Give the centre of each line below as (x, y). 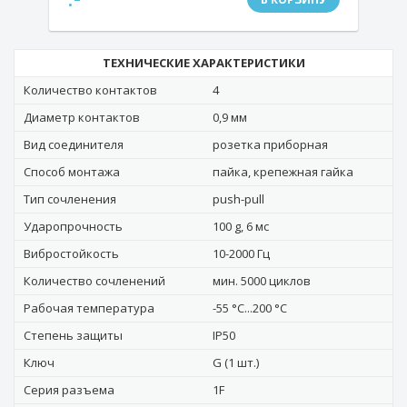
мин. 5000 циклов (262, 281)
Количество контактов (90, 90)
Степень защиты (73, 335)
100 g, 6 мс (241, 226)
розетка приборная (270, 144)
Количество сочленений (94, 281)
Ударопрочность (73, 226)
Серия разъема (69, 390)
